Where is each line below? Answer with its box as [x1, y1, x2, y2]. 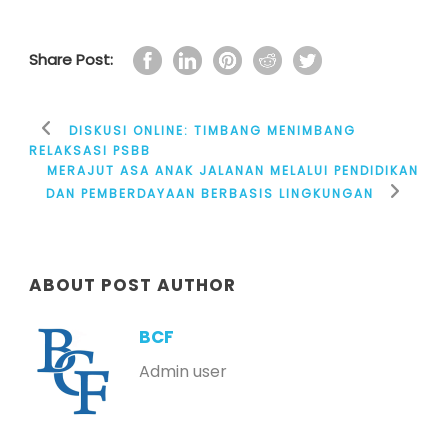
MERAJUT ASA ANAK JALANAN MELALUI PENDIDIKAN [47, 161, 419, 179]
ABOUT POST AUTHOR [29, 272, 236, 297]
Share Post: [29, 48, 113, 70]
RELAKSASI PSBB [29, 141, 151, 159]
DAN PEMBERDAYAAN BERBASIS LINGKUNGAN [46, 184, 374, 202]
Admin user [139, 359, 227, 383]
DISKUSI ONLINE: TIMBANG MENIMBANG [69, 121, 356, 139]
